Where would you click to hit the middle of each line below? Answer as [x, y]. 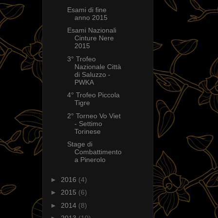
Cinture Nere [94, 38]
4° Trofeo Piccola [93, 95]
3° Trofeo [81, 59]
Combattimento [98, 152]
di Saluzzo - [92, 74]
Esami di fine [87, 9]
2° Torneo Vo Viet [94, 116]
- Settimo [88, 123]
